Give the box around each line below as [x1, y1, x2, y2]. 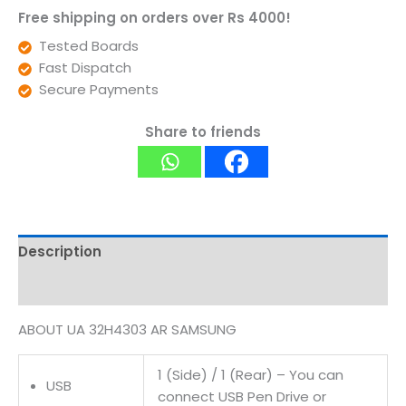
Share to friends [145, 121, 261, 141]
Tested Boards [38, 36, 139, 56]
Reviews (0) [18, 277, 104, 297]
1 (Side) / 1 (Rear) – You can [158, 364, 343, 384]
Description [18, 242, 101, 262]
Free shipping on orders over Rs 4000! [18, 7, 291, 27]
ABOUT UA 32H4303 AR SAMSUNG [18, 319, 237, 339]
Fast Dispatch [38, 58, 131, 78]
